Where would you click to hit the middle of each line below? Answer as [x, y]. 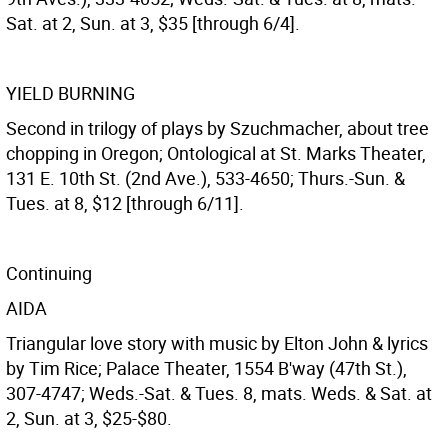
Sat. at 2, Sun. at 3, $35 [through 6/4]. [153, 23]
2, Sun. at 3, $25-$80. [89, 418]
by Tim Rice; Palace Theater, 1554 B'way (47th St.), [206, 368]
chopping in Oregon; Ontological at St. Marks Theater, [216, 153]
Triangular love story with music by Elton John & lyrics [217, 343]
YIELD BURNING [70, 93]
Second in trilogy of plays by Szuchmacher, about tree [217, 128]
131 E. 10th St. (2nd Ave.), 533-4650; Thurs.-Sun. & [205, 178]
